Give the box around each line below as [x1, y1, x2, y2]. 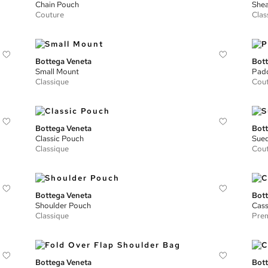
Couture [35, 10, 65, 20]
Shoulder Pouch [35, 200, 92, 211]
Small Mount [35, 66, 80, 77]
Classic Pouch [35, 133, 84, 144]
